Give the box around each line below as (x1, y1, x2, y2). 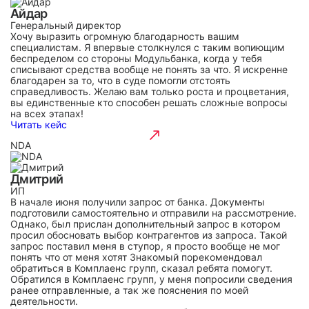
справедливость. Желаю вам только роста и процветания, (10, 86, 289, 97)
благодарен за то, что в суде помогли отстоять (10, 74, 230, 86)
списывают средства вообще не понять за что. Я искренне (10, 63, 288, 75)
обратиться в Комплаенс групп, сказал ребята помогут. (10, 262, 272, 274)
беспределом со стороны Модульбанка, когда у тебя (10, 52, 262, 64)
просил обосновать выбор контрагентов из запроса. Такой (10, 229, 287, 241)
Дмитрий (10, 172, 63, 186)
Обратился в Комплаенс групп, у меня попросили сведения (10, 273, 292, 285)
